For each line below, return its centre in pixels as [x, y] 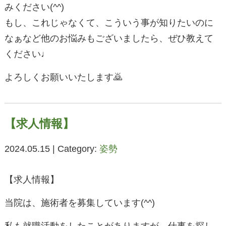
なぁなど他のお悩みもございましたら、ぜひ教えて [109, 39]
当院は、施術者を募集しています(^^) [79, 203]
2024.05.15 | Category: [52, 149]
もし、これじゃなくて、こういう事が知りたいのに [109, 23]
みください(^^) [34, 7]
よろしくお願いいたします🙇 [63, 77]
